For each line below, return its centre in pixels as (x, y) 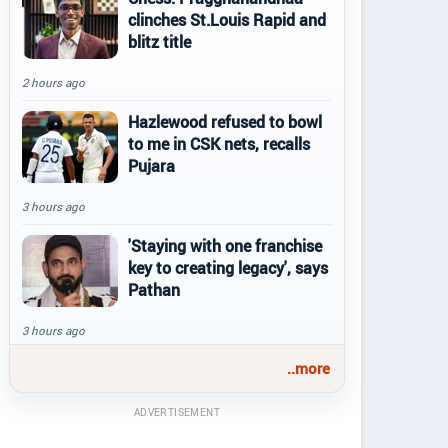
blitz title (159, 42)
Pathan (154, 290)
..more (308, 368)
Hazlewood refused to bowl (225, 122)
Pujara (151, 166)
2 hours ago (53, 82)
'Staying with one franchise (225, 246)
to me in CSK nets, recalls (219, 144)
